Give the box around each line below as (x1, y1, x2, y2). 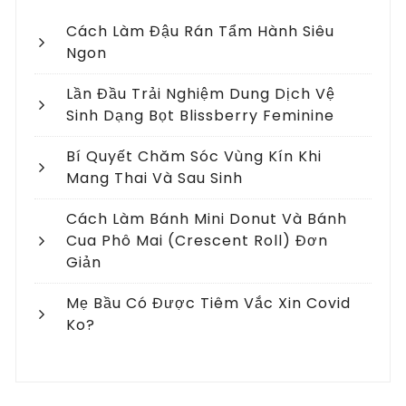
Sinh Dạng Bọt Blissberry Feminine (66, 104, 335, 126)
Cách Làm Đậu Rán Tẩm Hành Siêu (66, 20, 335, 42)
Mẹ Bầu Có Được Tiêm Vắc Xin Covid (66, 292, 352, 314)
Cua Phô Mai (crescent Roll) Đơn (66, 229, 329, 251)
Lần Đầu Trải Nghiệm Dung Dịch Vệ (66, 82, 336, 104)
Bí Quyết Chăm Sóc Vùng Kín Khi (66, 145, 323, 167)
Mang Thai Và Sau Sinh (66, 167, 244, 188)
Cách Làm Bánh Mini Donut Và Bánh (66, 208, 348, 229)
